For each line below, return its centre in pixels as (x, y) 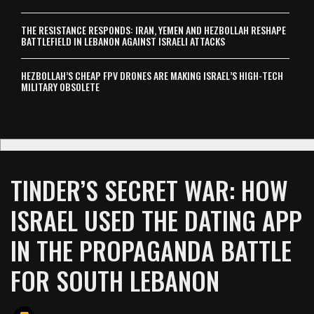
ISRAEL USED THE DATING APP (156, 219)
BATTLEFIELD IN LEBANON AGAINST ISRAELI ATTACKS (123, 41)
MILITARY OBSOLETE (60, 86)
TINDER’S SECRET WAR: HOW (149, 189)
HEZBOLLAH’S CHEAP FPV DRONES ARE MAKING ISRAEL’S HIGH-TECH (152, 75)
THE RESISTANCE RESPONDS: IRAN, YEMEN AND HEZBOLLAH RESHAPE (153, 29)
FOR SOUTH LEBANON (115, 280)
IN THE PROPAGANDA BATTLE (151, 250)
